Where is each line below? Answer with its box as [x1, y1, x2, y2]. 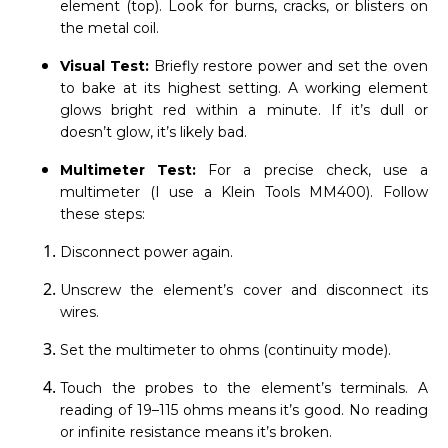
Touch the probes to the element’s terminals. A [60, 379, 428, 398]
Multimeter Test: [60, 161, 197, 180]
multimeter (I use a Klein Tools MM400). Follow [60, 183, 428, 202]
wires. [60, 303, 99, 322]
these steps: [60, 205, 145, 224]
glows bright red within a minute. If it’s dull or [60, 101, 428, 120]
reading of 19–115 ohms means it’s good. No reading [60, 401, 428, 420]
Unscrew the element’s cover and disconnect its [60, 281, 428, 300]
